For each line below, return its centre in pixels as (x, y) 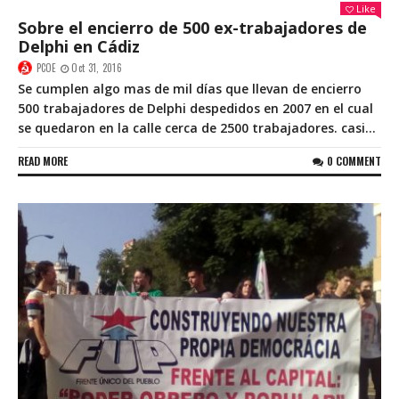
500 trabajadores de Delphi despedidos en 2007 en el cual (195, 109)
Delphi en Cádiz (79, 47)
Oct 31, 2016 (97, 68)
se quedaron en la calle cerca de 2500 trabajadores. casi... (197, 128)
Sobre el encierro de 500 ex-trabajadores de (192, 28)
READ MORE (43, 161)
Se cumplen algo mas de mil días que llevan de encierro (190, 89)
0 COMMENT (354, 161)
